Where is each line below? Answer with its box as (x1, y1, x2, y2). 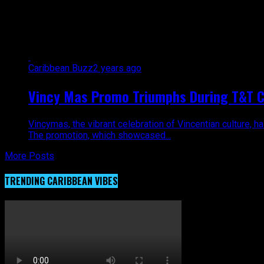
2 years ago (93, 62, 141, 74)
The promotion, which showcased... (28, 129, 171, 141)
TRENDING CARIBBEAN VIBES (5, 173, 118, 188)
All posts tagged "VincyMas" (5, 11, 223, 39)
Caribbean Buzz (28, 62, 93, 74)
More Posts (5, 150, 54, 161)
